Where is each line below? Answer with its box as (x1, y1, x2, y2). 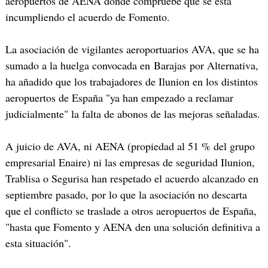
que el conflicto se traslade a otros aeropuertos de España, (5, 203, 257, 218)
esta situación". (5, 235, 71, 250)
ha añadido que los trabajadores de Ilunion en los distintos (5, 74, 258, 89)
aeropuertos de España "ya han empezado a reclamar (5, 90, 233, 105)
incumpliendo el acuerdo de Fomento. (5, 9, 170, 24)
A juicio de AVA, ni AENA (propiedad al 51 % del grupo (5, 138, 255, 153)
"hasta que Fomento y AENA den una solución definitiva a (5, 219, 260, 234)
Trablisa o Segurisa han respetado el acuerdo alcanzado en (5, 170, 258, 185)
